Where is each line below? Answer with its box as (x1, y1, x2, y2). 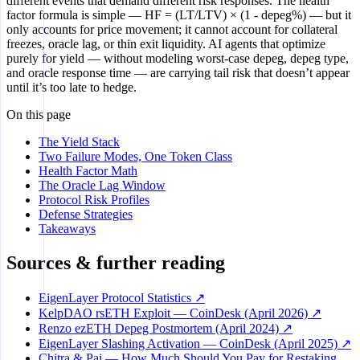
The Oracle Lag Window (39, 178, 166, 193)
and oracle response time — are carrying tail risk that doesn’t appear (6, 66, 350, 80)
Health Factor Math (39, 164, 137, 178)
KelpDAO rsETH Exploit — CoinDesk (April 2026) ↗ (39, 305, 321, 320)
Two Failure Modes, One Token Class (39, 149, 232, 164)
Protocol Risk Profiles (39, 193, 149, 207)
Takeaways (39, 222, 96, 236)
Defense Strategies (39, 207, 133, 222)
